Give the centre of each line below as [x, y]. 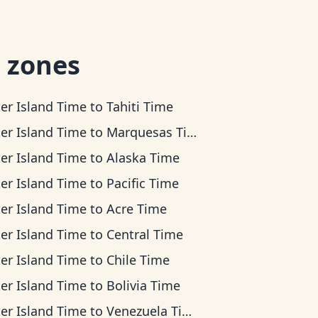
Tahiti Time [140, 106]
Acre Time [137, 209]
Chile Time [138, 260]
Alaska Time [143, 158]
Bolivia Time [144, 285]
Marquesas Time [147, 132]
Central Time [145, 234]
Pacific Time [143, 183]
